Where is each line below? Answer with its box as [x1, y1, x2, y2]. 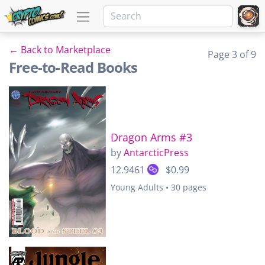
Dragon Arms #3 [111, 130, 192, 144]
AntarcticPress [124, 146, 189, 159]
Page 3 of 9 [208, 48, 256, 61]
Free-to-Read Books [9, 57, 138, 77]
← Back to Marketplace [9, 43, 111, 56]
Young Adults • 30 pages [111, 181, 206, 193]
